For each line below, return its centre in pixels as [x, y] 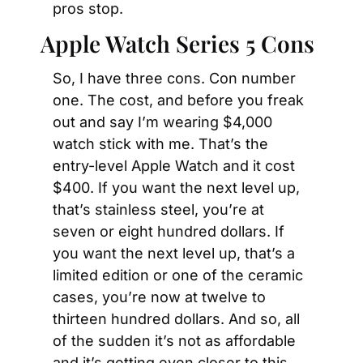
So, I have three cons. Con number [174, 78]
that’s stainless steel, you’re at [158, 209]
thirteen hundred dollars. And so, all [176, 319]
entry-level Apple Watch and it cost [174, 166]
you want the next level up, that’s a [174, 253]
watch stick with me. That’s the [160, 144]
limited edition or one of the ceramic [178, 275]
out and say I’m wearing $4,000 [162, 122]
